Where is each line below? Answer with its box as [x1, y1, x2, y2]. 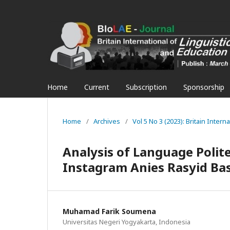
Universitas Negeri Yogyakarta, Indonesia [63, 217, 190, 226]
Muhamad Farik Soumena [63, 206, 156, 216]
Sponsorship [183, 82, 224, 92]
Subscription [126, 82, 167, 92]
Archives [93, 116, 120, 126]
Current [84, 82, 109, 92]
